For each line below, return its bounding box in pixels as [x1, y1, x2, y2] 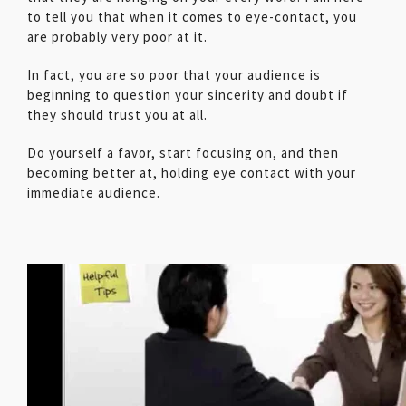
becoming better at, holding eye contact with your [27, 163, 356, 181]
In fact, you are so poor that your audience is [27, 65, 321, 83]
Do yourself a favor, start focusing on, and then [27, 143, 339, 161]
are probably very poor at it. [27, 27, 208, 45]
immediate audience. [27, 183, 160, 201]
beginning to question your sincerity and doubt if [27, 85, 348, 103]
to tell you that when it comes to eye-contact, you [27, 7, 357, 25]
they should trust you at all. [27, 105, 208, 123]
